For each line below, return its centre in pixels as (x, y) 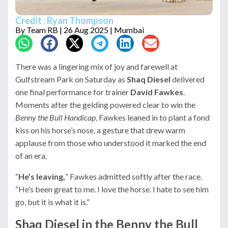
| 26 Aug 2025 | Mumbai (101, 30)
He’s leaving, (42, 176)
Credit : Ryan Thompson (64, 21)
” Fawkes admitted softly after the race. (134, 176)
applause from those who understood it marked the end (111, 142)
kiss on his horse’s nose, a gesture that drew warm (100, 130)
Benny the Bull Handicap (55, 117)
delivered (188, 79)
